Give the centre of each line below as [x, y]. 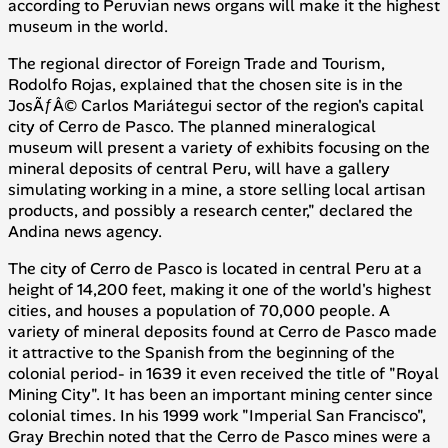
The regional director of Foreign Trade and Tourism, [196, 63]
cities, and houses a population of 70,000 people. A [199, 310]
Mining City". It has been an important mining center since [220, 394]
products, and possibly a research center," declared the [210, 210]
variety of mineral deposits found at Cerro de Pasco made [222, 331]
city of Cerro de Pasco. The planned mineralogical [192, 126]
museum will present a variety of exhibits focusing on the [219, 147]
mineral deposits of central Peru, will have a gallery [199, 168]
